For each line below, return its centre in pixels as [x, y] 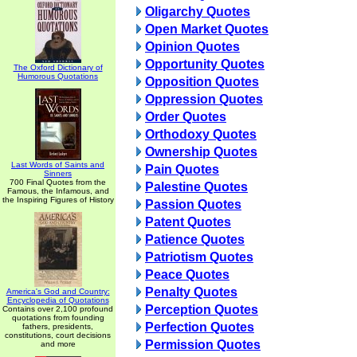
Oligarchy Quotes [198, 12]
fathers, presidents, [58, 326]
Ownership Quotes [201, 152]
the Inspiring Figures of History [58, 200]
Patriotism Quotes [199, 257]
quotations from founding [58, 318]
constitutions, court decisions [58, 335]
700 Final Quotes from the [58, 182]
